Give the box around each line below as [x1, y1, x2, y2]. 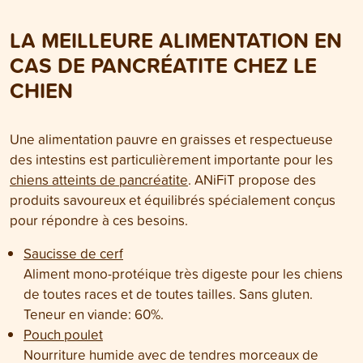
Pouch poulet [23, 325, 103, 344]
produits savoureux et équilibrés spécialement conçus [10, 190, 335, 210]
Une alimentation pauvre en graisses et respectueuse [10, 130, 333, 149]
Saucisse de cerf [23, 244, 123, 263]
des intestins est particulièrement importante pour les [10, 150, 333, 169]
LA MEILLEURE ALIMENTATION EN [10, 25, 342, 56]
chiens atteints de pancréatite [10, 170, 188, 190]
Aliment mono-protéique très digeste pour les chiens [23, 264, 343, 284]
